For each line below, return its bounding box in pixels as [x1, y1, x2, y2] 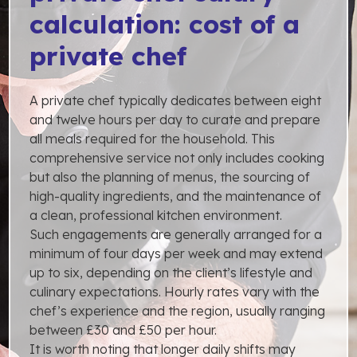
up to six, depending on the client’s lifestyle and [29, 264, 313, 280]
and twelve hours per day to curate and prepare [29, 111, 321, 127]
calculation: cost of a [29, 7, 300, 40]
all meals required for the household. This [29, 130, 276, 147]
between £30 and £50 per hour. [29, 321, 218, 338]
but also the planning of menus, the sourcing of [29, 168, 311, 185]
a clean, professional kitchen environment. [29, 206, 283, 223]
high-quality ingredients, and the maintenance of [29, 187, 322, 204]
